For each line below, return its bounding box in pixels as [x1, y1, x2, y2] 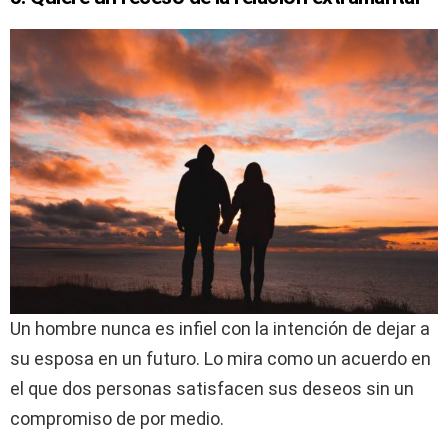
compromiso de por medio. [10, 407, 224, 429]
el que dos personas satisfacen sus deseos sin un [10, 377, 414, 399]
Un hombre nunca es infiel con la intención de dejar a [10, 317, 430, 339]
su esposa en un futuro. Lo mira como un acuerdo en [10, 347, 431, 369]
